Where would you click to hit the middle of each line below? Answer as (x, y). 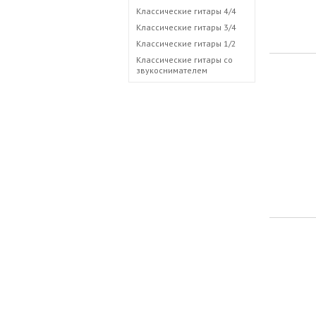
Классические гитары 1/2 (186, 43)
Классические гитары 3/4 (186, 27)
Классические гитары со (184, 60)
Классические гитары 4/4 (186, 11)
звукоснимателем (172, 70)
